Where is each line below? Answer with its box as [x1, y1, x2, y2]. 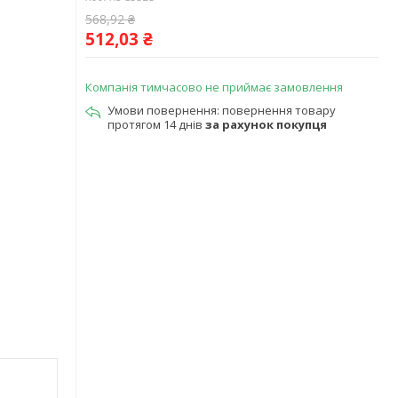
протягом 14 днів [107, 116, 205, 132]
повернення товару [222, 102, 336, 118]
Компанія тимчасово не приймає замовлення [85, 79, 343, 95]
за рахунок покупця [205, 116, 327, 132]
